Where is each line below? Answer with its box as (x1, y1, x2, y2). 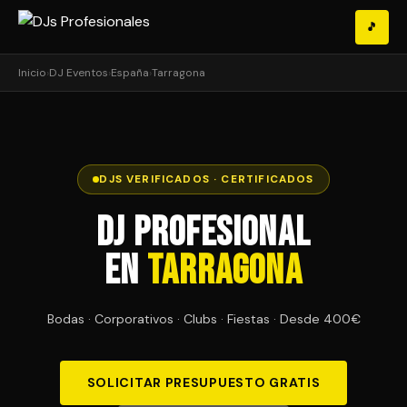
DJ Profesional (96, 209, 311, 257)
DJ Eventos (49, 65, 108, 80)
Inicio (18, 65, 46, 80)
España (111, 65, 149, 80)
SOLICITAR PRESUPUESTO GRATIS (86, 374, 321, 391)
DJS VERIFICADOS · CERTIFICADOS (99, 172, 314, 186)
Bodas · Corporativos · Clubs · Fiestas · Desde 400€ (46, 311, 361, 327)
